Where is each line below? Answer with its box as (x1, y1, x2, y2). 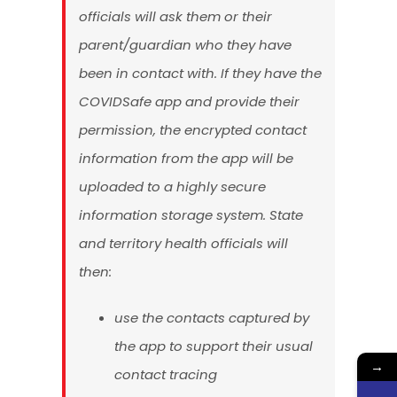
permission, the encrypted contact (79, 121, 307, 140)
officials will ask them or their (79, 7, 272, 27)
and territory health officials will (79, 234, 288, 253)
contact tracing (114, 365, 217, 385)
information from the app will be (79, 149, 293, 168)
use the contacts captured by (114, 308, 309, 328)
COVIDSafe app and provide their (79, 92, 300, 112)
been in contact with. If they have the (79, 64, 322, 83)
